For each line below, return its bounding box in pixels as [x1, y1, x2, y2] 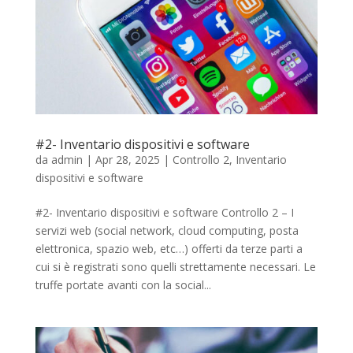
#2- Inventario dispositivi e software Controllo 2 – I [35, 205, 294, 221]
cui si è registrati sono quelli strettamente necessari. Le [35, 259, 316, 275]
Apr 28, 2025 [95, 152, 160, 168]
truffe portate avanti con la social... [35, 277, 211, 293]
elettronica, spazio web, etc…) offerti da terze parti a [35, 241, 303, 257]
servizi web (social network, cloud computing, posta [35, 223, 299, 239]
